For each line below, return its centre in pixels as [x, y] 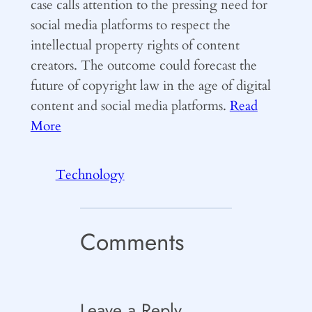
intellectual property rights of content [135, 45]
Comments [132, 242]
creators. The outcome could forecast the [143, 65]
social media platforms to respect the [130, 25]
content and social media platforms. [130, 106]
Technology [90, 175]
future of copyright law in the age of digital [150, 85]
